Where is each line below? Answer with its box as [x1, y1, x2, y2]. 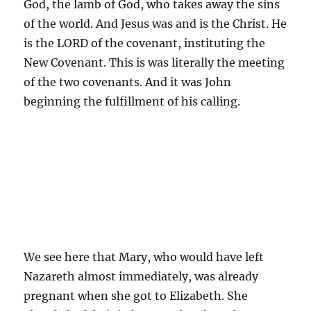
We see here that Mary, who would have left [24, 249, 264, 264]
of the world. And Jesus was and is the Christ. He [24, 16, 287, 31]
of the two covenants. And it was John [24, 74, 232, 89]
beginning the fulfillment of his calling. [24, 94, 241, 108]
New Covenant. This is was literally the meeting [24, 55, 285, 69]
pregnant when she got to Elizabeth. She [24, 288, 249, 303]
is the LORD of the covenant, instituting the [24, 35, 266, 50]
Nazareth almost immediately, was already [24, 269, 259, 283]
